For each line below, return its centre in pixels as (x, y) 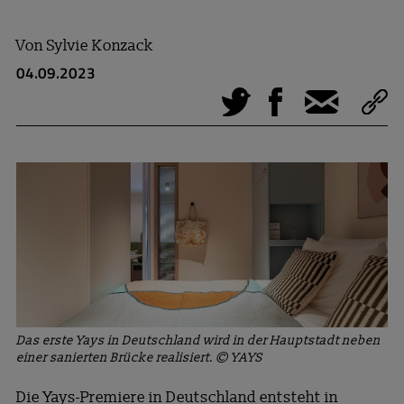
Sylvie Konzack (100, 45)
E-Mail (328, 88)
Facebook (317, 87)
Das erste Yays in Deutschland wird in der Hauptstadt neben (198, 340)
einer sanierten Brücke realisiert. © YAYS (139, 357)
